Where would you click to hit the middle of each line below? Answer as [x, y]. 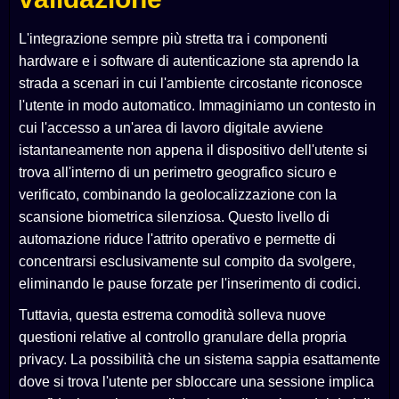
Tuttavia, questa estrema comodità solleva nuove [172, 315]
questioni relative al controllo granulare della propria [183, 338]
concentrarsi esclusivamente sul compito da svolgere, [187, 262]
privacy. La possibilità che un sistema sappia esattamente [199, 360]
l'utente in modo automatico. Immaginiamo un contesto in [197, 106]
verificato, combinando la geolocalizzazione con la [178, 195]
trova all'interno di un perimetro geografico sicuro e [178, 173]
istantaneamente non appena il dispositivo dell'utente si [193, 151]
